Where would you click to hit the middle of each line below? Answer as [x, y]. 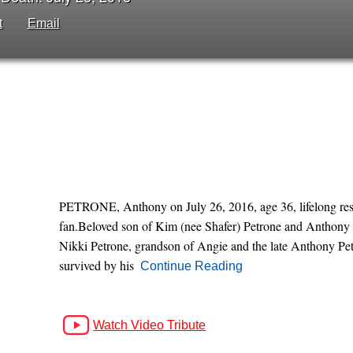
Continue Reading [191, 266]
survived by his [96, 265]
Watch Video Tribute [150, 325]
